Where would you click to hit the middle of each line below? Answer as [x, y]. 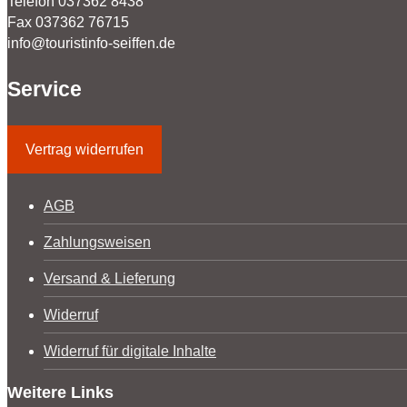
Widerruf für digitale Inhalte [130, 351]
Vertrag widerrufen [84, 149]
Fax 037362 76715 [68, 22]
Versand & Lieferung [109, 278]
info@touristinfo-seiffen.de [91, 43]
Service [45, 89]
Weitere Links [60, 392]
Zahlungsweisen [97, 242]
